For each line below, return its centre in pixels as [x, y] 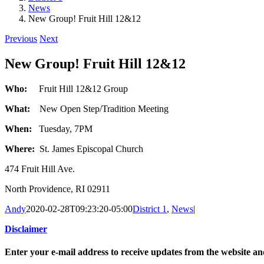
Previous [21, 39]
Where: [22, 149]
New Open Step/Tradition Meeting [104, 109]
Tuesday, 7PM [66, 129]
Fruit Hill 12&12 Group [83, 89]
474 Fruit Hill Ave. [40, 169]
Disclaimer [26, 229]
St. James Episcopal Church [91, 149]
